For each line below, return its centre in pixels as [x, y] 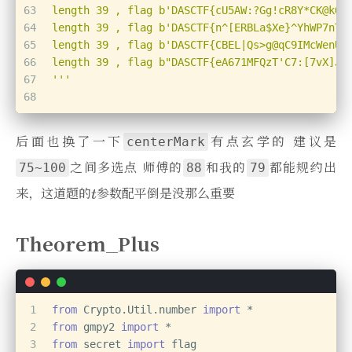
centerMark [165, 142]
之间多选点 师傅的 [126, 167]
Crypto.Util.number [140, 310]
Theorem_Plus [88, 244]
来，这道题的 [53, 193]
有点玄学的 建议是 [272, 141]
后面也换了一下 [70, 141]
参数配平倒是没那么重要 [165, 193]
